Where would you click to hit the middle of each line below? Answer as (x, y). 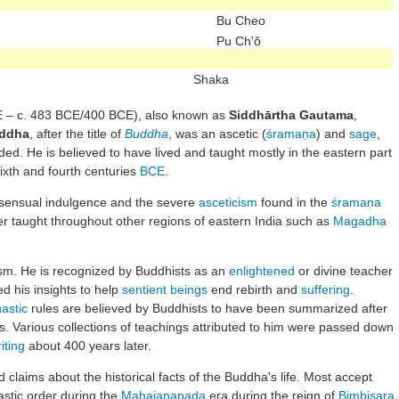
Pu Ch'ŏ (239, 41)
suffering (326, 289)
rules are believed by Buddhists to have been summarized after (208, 308)
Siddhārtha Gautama (291, 114)
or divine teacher (344, 270)
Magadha (360, 220)
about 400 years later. (88, 345)
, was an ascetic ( (217, 133)
